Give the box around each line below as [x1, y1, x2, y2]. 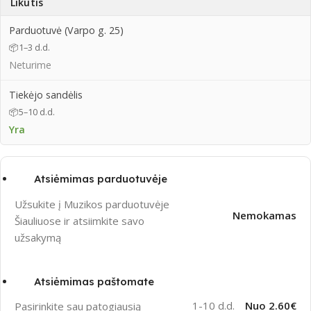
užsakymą [15, 230, 61, 244]
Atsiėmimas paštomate [34, 274, 154, 288]
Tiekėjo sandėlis [9, 88, 83, 102]
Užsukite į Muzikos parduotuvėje [15, 196, 169, 211]
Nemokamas [232, 208, 296, 222]
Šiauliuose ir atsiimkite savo [15, 213, 144, 228]
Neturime [9, 58, 51, 72]
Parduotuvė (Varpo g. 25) [9, 24, 124, 37]
